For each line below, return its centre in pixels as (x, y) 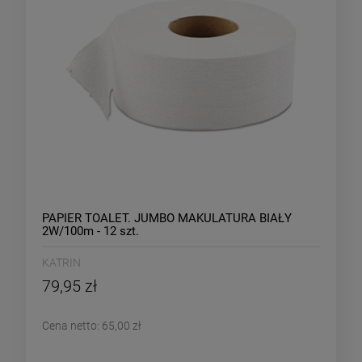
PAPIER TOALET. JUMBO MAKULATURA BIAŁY (167, 219)
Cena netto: (72, 326)
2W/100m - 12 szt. (90, 232)
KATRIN (61, 263)
